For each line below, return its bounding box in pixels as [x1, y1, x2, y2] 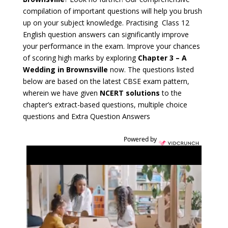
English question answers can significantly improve [22, 30, 189, 40]
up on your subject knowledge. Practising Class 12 [22, 18, 189, 28]
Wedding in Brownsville [22, 65, 110, 75]
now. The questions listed [109, 65, 194, 75]
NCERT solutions [99, 88, 160, 98]
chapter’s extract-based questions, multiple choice [22, 100, 187, 110]
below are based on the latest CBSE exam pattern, [22, 76, 189, 87]
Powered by [123, 135, 158, 144]
